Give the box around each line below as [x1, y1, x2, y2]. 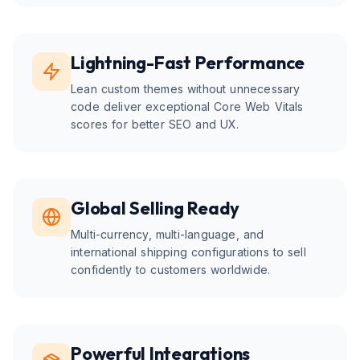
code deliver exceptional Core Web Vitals [71, 100, 304, 113]
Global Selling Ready [71, 197, 240, 219]
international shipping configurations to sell [71, 245, 306, 259]
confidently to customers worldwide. [71, 263, 271, 276]
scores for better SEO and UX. [71, 117, 239, 131]
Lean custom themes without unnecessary [71, 82, 301, 96]
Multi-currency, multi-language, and [71, 227, 264, 241]
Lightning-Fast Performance [71, 51, 305, 74]
